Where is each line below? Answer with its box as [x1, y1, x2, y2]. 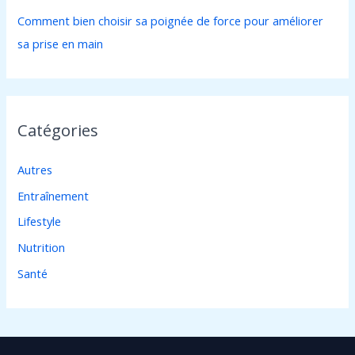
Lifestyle [17, 213, 62, 230]
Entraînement [17, 187, 90, 204]
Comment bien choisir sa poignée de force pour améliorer [17, 12, 324, 29]
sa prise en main [17, 35, 104, 52]
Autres [17, 162, 53, 178]
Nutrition [17, 239, 66, 256]
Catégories [17, 120, 99, 142]
